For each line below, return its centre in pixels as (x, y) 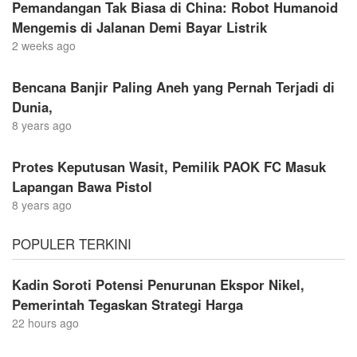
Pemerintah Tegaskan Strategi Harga (127, 304)
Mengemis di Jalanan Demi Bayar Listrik (139, 27)
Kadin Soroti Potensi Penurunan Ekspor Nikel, (158, 284)
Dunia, (32, 106)
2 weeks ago (44, 45)
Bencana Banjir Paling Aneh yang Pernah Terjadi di (173, 86)
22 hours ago (45, 322)
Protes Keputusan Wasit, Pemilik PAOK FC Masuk (169, 166)
